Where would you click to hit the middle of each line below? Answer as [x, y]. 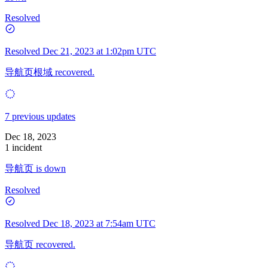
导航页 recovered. [40, 244]
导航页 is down [35, 168]
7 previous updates [40, 116]
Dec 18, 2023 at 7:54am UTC [99, 223]
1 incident [23, 147]
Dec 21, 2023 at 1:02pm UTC [99, 51]
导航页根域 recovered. [50, 72]
